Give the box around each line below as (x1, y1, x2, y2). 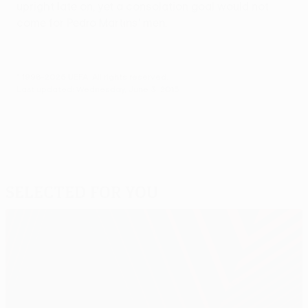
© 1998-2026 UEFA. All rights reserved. (16, 71, 168, 81)
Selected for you (5, 181, 158, 202)
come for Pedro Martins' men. (16, 16, 167, 29)
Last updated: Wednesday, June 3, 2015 (16, 83, 179, 93)
